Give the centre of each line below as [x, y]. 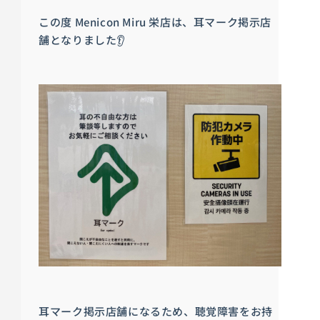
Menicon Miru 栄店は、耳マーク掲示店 [173, 22]
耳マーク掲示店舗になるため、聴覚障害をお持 [156, 311]
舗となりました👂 [82, 40]
